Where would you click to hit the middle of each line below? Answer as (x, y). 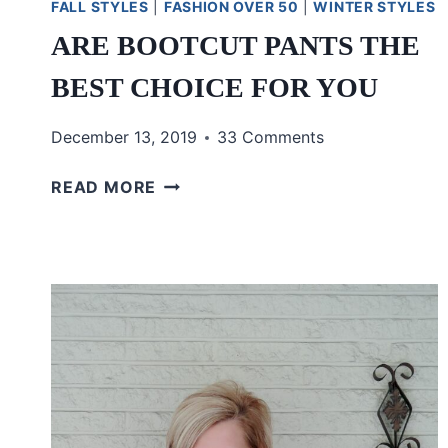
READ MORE (104, 187)
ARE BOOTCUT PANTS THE (235, 46)
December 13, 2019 (124, 137)
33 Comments (270, 137)
